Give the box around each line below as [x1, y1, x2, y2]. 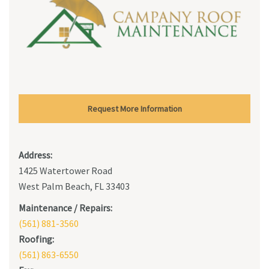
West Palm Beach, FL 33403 [19, 180, 130, 193]
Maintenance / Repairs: [19, 202, 112, 214]
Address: [19, 149, 52, 162]
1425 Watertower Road [19, 165, 112, 177]
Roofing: [19, 233, 54, 246]
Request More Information [87, 103, 182, 115]
